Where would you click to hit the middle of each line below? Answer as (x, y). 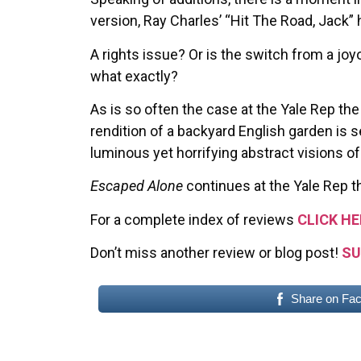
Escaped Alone (137, 186)
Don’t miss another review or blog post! (216, 253)
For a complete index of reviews (194, 219)
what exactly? (134, 76)
